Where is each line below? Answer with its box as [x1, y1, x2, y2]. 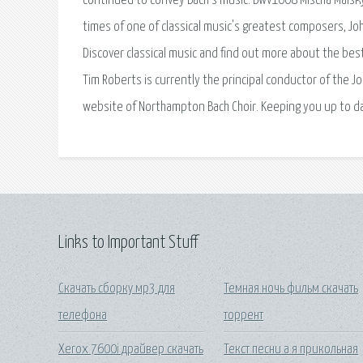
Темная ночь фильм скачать [224, 281, 359, 296]
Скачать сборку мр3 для [58, 281, 175, 296]
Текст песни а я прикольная [224, 342, 359, 357]
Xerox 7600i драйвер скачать [58, 342, 203, 357]
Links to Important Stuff [58, 234, 198, 252]
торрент [224, 308, 264, 322]
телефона [58, 308, 107, 322]
